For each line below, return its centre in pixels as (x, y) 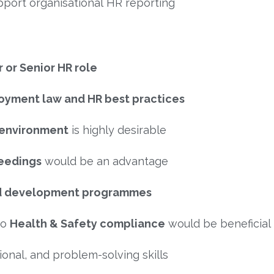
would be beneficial (218, 223)
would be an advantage (105, 161)
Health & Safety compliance (87, 223)
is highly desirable (117, 130)
